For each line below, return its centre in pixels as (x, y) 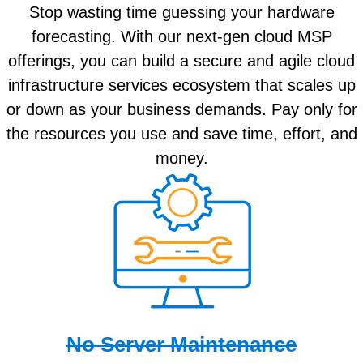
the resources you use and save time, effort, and (181, 133)
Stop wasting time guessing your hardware (181, 12)
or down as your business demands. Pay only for (181, 109)
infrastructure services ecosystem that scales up (181, 85)
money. (181, 158)
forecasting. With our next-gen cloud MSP (181, 36)
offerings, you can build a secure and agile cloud (181, 60)
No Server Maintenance (181, 344)
